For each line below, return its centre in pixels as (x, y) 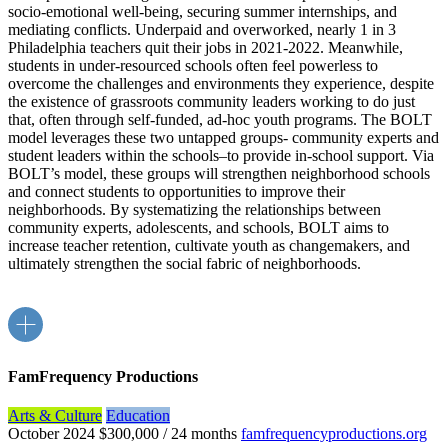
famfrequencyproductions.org (334, 433)
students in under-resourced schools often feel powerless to (193, 66)
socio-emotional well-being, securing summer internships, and (202, 12)
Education (138, 415)
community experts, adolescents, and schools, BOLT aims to (198, 228)
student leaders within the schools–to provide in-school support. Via (221, 156)
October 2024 (51, 433)
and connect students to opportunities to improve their (176, 192)
